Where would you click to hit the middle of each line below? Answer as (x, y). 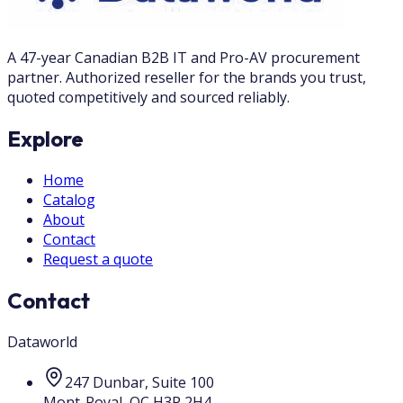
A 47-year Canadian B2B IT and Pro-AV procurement (184, 58)
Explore (45, 138)
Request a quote (98, 259)
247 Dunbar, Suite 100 (139, 382)
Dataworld (42, 341)
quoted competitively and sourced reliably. (148, 97)
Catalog (69, 199)
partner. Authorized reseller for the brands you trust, (187, 77)
